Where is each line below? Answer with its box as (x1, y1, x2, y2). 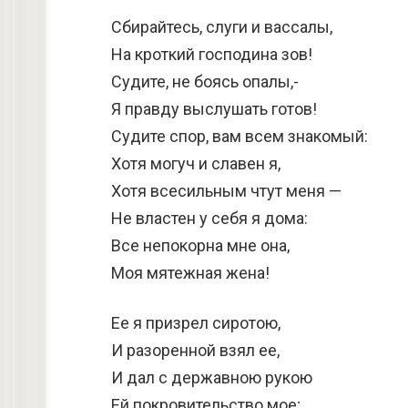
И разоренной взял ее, (111, 341, 280, 360)
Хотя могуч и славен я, (111, 154, 280, 173)
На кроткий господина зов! (111, 45, 312, 64)
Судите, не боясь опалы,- (111, 72, 299, 91)
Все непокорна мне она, (111, 236, 290, 255)
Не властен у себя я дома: (111, 209, 308, 228)
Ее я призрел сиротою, (111, 313, 280, 332)
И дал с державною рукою (111, 368, 312, 387)
